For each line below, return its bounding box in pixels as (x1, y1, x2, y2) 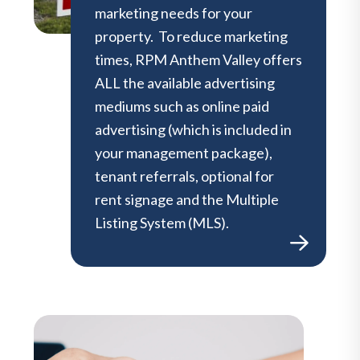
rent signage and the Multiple (95, 190, 279, 208)
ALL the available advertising (95, 73, 275, 92)
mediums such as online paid (95, 96, 269, 115)
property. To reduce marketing (95, 27, 288, 45)
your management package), (95, 143, 272, 162)
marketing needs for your (95, 3, 252, 22)
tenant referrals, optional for (95, 166, 274, 185)
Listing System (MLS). (95, 213, 229, 231)
